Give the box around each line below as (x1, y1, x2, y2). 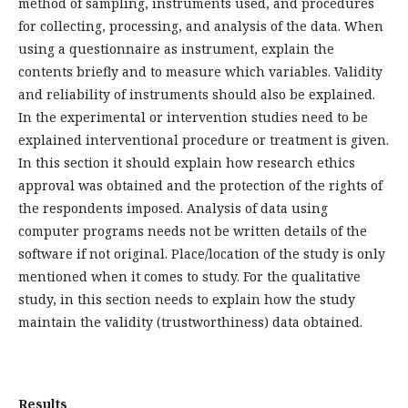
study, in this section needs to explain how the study (18, 291, 355, 308)
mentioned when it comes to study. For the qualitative (18, 268, 361, 285)
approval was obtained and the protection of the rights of (18, 177, 382, 194)
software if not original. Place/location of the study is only (18, 245, 385, 262)
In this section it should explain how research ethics (18, 154, 355, 171)
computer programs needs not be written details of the (18, 222, 367, 240)
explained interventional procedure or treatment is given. (18, 131, 389, 148)
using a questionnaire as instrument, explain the (18, 40, 334, 57)
